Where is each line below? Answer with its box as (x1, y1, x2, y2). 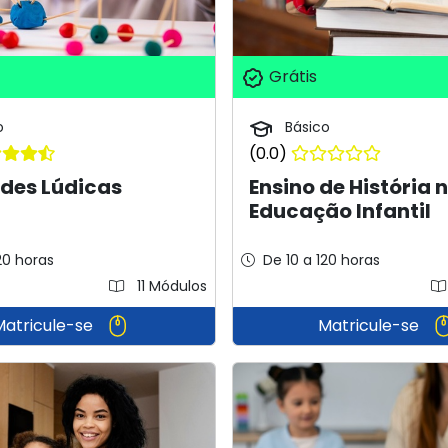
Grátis (264, 65, 317, 89)
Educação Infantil (248, 196, 431, 225)
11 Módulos (132, 275, 207, 296)
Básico (280, 117, 330, 138)
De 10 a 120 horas (262, 249, 380, 270)
